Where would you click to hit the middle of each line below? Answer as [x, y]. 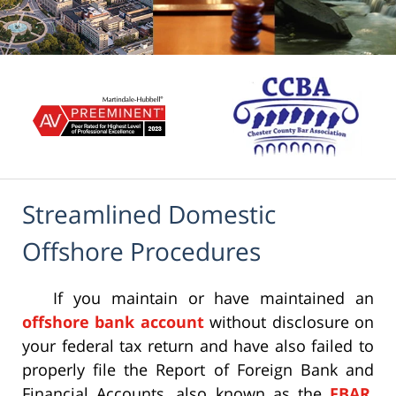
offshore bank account [113, 322]
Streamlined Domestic [149, 214]
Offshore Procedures [141, 251]
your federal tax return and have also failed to [198, 346]
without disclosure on [289, 322]
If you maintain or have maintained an [213, 298]
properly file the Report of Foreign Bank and [198, 370]
